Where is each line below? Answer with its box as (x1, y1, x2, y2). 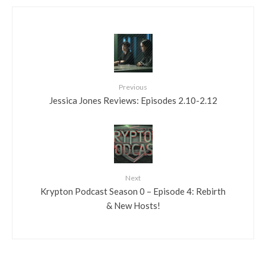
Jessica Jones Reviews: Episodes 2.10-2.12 (49, 94, 217, 106)
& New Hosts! (106, 199, 160, 211)
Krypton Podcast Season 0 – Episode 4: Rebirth (40, 185, 226, 197)
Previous (119, 83, 147, 92)
